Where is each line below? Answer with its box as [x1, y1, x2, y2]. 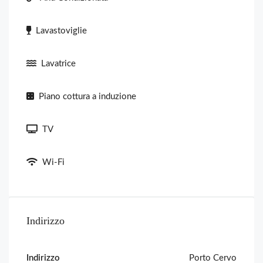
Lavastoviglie [36, 26, 87, 36]
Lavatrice [41, 59, 76, 69]
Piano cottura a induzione [39, 92, 136, 102]
